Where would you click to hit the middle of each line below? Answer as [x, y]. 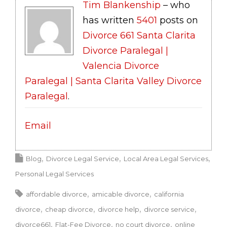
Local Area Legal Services [166, 158]
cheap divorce [69, 209]
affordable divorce [56, 194]
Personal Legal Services [54, 174]
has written [110, 21]
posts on [178, 21]
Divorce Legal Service [83, 158]
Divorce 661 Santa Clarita [139, 36]
